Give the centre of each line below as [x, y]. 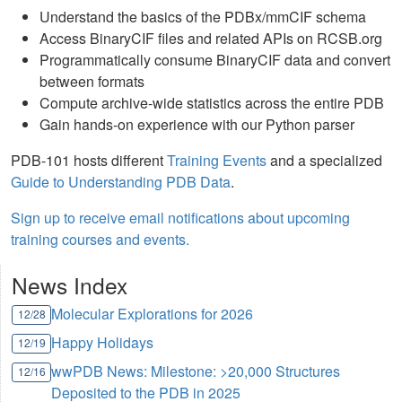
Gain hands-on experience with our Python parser [197, 124]
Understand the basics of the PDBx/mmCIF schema [203, 17]
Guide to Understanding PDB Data [121, 182]
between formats [92, 81]
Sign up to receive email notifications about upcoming [180, 218]
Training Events [217, 160]
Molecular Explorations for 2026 [153, 314]
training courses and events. [100, 239]
